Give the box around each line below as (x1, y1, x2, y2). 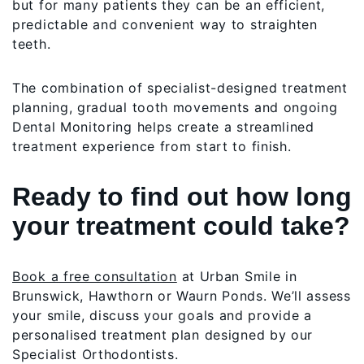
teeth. (12, 35, 51, 52)
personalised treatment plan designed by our (12, 326, 314, 343)
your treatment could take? (12, 210, 350, 240)
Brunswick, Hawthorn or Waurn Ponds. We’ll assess (12, 287, 351, 304)
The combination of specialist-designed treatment (12, 79, 348, 96)
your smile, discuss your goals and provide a (12, 306, 312, 323)
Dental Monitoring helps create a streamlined (12, 118, 314, 135)
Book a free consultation (12, 267, 177, 284)
